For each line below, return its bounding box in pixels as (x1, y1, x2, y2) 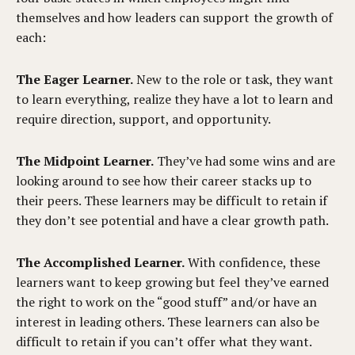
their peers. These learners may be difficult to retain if (16, 192, 327, 209)
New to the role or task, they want (133, 71, 334, 88)
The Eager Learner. (16, 71, 134, 88)
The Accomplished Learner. (16, 254, 185, 271)
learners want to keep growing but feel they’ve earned (16, 273, 329, 291)
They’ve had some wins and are (154, 152, 335, 170)
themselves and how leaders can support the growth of (16, 9, 333, 26)
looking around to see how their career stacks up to (16, 172, 311, 189)
